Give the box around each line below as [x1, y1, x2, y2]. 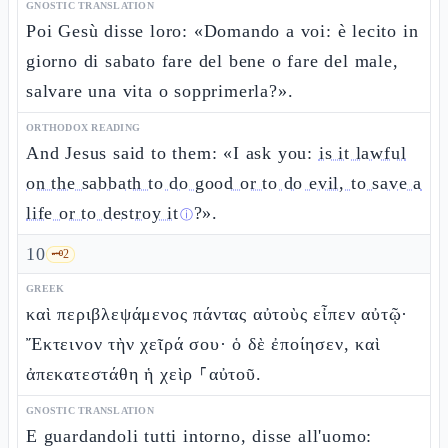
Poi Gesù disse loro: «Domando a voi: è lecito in [26, 21, 419, 41]
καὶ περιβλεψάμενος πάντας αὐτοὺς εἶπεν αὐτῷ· [26, 304, 409, 324]
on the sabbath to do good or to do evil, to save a [26, 173, 422, 193]
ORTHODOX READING [26, 122, 140, 133]
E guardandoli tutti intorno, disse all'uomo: [26, 426, 373, 446]
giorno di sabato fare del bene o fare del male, [26, 51, 399, 71]
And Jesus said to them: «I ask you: [26, 143, 319, 163]
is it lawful [318, 143, 407, 163]
